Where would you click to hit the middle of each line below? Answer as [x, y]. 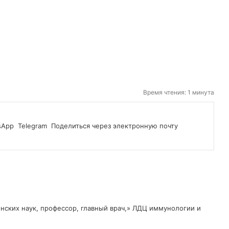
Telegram [32, 125]
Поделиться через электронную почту [114, 125]
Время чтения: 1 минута [178, 92]
